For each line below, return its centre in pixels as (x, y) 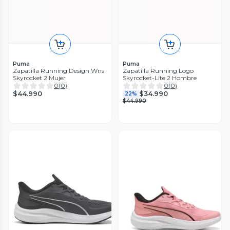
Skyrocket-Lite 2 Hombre (160, 78)
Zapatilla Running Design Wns (59, 70)
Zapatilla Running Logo (158, 70)
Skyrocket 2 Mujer (39, 78)
